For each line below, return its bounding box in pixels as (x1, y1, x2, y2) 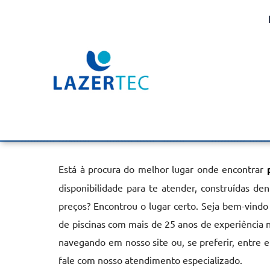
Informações (87, 130, 129, 140)
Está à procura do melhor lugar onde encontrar (58, 163, 267, 175)
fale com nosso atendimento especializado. (58, 254, 243, 266)
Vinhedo (49, 94, 127, 118)
